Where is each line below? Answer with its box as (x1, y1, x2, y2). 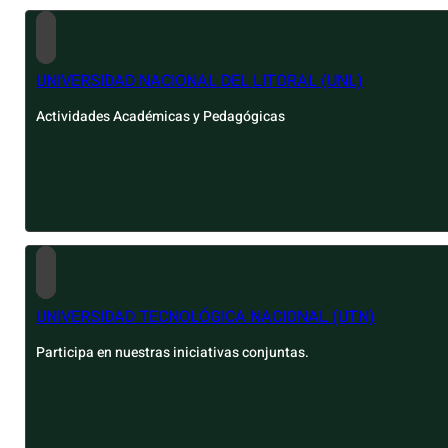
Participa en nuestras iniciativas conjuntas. (36, 341, 310, 363)
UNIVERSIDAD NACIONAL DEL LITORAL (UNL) (36, 68, 364, 93)
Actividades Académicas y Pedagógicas (36, 106, 286, 128)
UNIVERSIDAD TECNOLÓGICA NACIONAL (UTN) (36, 304, 376, 329)
